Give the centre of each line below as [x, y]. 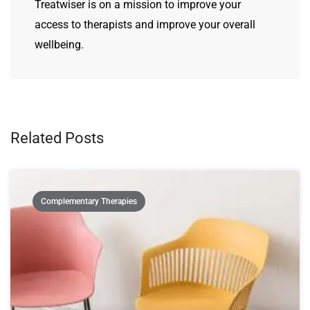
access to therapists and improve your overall [145, 24]
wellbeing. [59, 44]
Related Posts [57, 138]
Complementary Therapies [89, 201]
